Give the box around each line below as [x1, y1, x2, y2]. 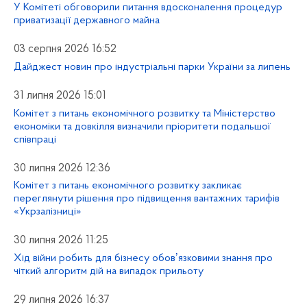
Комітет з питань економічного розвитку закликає [14, 180, 242, 192]
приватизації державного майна [14, 14, 160, 26]
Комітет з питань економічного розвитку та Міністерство [14, 108, 275, 119]
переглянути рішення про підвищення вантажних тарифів [14, 193, 280, 205]
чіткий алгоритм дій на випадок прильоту [14, 266, 204, 278]
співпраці [14, 134, 56, 145]
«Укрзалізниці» [14, 206, 82, 218]
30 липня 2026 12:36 [14, 162, 110, 174]
